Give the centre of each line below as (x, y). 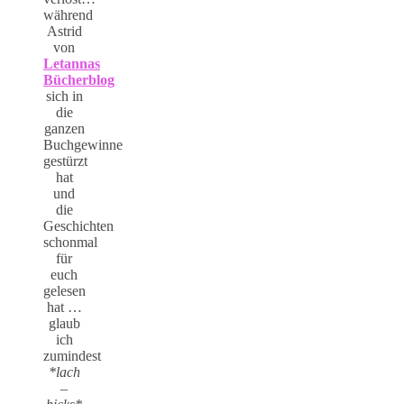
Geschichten (78, 226)
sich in (64, 96)
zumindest (72, 356)
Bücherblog (79, 80)
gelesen (64, 291)
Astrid (64, 32)
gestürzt (65, 161)
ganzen (64, 129)
